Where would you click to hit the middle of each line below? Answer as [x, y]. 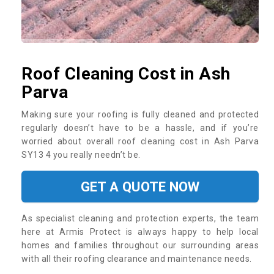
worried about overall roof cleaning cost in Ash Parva [140, 141]
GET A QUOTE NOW [140, 186]
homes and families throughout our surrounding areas [140, 245]
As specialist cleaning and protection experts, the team [140, 218]
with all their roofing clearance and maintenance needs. [138, 258]
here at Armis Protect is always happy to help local [140, 231]
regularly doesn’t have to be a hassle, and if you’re [140, 128]
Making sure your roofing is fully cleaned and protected [140, 114]
